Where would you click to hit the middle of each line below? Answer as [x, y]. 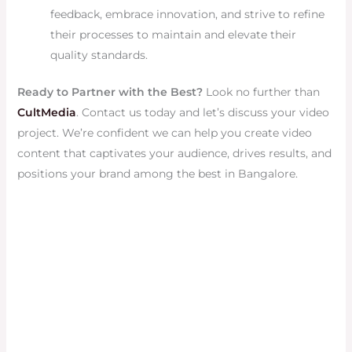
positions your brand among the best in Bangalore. [157, 174]
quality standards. [99, 55]
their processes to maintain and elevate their [173, 35]
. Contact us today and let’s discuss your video [202, 113]
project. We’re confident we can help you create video [164, 133]
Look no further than [261, 92]
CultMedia [46, 113]
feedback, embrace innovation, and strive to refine [187, 15]
